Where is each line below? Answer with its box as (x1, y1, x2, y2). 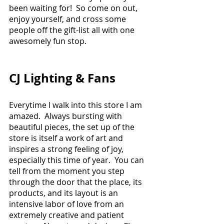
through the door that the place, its (9, 176, 144, 187)
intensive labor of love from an (9, 198, 126, 209)
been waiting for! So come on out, (9, 2, 139, 13)
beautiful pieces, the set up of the (9, 121, 136, 132)
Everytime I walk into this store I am (9, 99, 144, 110)
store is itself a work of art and (9, 132, 125, 143)
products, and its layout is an (9, 187, 120, 198)
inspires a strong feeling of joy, (9, 143, 125, 154)
